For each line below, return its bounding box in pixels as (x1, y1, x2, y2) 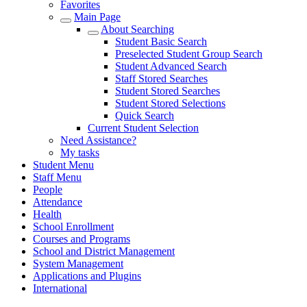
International (33, 282, 87, 294)
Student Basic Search (115, 36, 207, 47)
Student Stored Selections (115, 97, 225, 109)
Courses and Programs (33, 233, 130, 245)
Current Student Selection (88, 122, 199, 134)
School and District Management (33, 245, 175, 257)
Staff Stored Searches (115, 73, 208, 84)
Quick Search (115, 110, 174, 121)
